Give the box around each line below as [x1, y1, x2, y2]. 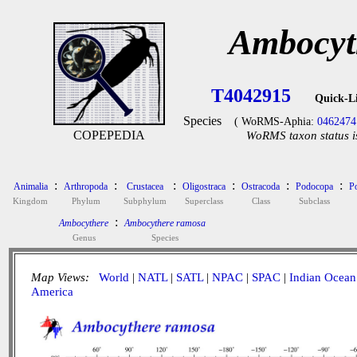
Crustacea [127, 181, 163, 192]
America [31, 285, 73, 298]
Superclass [185, 196, 223, 206]
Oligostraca [182, 181, 226, 192]
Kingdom [13, 196, 48, 206]
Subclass [299, 196, 330, 206]
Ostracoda [241, 181, 280, 192]
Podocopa [296, 181, 333, 192]
